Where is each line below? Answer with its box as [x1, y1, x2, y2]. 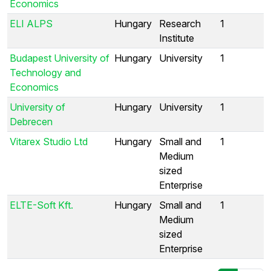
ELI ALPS [10, 17, 53, 30]
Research [159, 17, 201, 30]
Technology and [10, 66, 81, 79]
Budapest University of [10, 51, 109, 64]
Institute [159, 31, 194, 44]
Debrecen [10, 115, 53, 128]
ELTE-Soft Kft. [10, 198, 73, 211]
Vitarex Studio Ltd [10, 135, 88, 148]
